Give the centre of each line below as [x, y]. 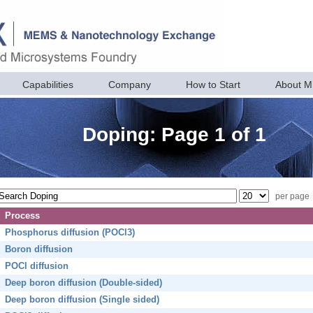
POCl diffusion [37, 266]
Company [130, 85]
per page [293, 196]
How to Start [213, 85]
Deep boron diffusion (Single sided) [82, 300]
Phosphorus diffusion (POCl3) [70, 233]
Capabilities [48, 85]
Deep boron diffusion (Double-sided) [83, 283]
